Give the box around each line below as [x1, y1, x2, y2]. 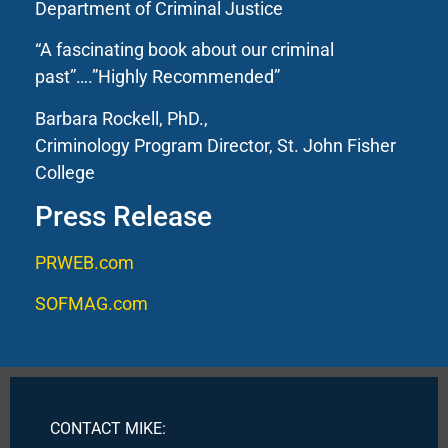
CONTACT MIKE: [50, 418, 166, 438]
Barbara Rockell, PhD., [35, 107, 208, 129]
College [35, 161, 95, 183]
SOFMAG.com [35, 293, 148, 315]
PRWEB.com [35, 251, 134, 273]
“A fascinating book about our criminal [35, 39, 334, 61]
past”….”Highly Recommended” [35, 66, 280, 88]
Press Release [35, 199, 212, 233]
